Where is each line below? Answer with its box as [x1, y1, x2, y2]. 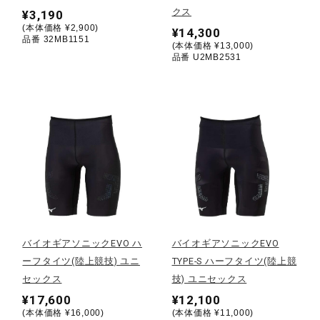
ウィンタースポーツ [57, 234, 167, 249]
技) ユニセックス [171, 274, 247, 285]
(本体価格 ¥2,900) [22, 22, 99, 33]
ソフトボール [57, 130, 131, 144]
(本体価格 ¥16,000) [22, 308, 104, 319]
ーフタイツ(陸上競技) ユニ [22, 256, 140, 267]
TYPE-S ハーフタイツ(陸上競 [171, 256, 297, 267]
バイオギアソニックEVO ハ [22, 238, 142, 249]
